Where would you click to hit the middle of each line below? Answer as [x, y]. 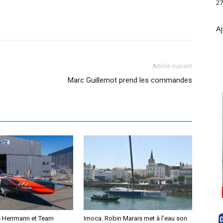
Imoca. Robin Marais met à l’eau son [135, 218]
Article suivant [172, 66]
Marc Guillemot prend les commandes [130, 80]
